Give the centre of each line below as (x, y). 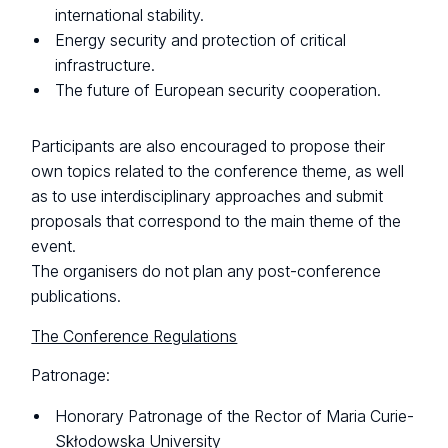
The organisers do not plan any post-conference (206, 272)
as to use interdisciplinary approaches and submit (207, 197)
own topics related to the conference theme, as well (218, 172)
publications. (76, 297)
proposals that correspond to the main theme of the (216, 222)
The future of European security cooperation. (218, 90)
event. (54, 247)
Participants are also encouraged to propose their (208, 147)
